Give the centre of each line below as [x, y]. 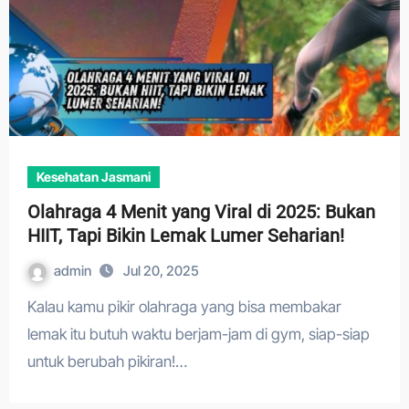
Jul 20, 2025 [161, 271]
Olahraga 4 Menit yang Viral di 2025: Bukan [201, 212]
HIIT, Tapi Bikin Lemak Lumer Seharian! [185, 236]
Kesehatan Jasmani [93, 177]
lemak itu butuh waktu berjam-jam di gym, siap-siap [198, 334]
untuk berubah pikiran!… [107, 362]
